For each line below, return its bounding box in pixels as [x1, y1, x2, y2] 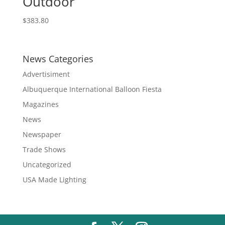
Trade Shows [22, 144, 66, 154]
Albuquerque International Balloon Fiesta [22, 84, 162, 94]
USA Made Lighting [22, 174, 86, 184]
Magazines [22, 99, 59, 109]
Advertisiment [22, 69, 70, 79]
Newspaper [22, 129, 61, 139]
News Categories [22, 52, 93, 65]
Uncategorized [22, 159, 71, 169]
